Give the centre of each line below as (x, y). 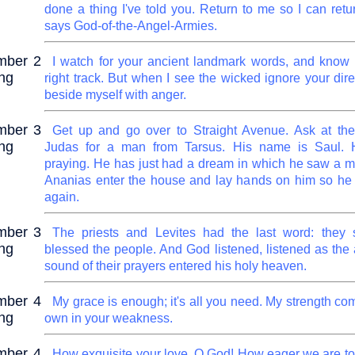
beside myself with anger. (115, 95)
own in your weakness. (109, 318)
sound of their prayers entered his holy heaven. (176, 266)
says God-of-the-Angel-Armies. (131, 26)
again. (62, 197)
